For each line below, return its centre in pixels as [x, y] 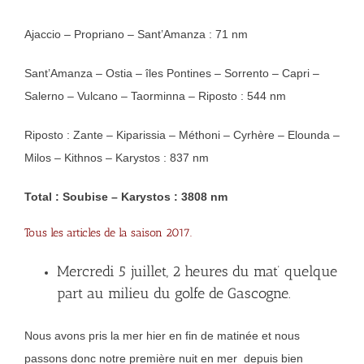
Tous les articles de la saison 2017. [108, 233]
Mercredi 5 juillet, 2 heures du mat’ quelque [197, 272]
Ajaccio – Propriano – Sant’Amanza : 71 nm [136, 35]
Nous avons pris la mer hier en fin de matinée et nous [162, 336]
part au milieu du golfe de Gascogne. [174, 294]
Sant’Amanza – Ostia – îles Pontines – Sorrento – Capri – [172, 74]
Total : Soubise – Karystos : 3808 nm [126, 197]
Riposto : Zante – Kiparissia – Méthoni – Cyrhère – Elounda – [182, 135]
